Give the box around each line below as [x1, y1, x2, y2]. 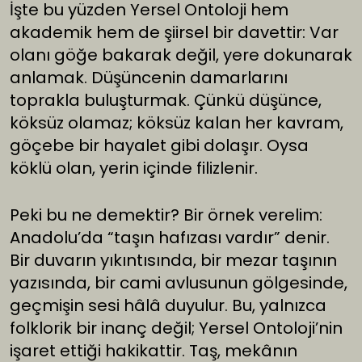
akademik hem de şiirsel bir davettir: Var [10, 21, 339, 44]
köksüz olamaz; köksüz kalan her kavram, [10, 112, 343, 135]
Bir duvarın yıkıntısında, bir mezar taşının [10, 249, 337, 272]
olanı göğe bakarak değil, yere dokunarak [10, 44, 352, 67]
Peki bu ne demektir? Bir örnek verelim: [10, 204, 322, 227]
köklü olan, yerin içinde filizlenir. [10, 157, 258, 180]
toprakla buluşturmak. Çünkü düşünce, [10, 89, 322, 112]
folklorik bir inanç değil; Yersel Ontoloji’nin [10, 317, 343, 340]
